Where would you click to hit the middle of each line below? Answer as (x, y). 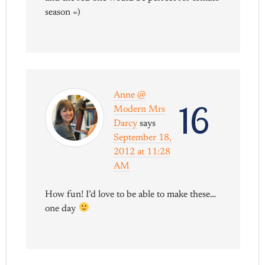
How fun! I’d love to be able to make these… (131, 194)
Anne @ (130, 95)
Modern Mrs (140, 109)
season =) (63, 12)
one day (62, 209)
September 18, (143, 138)
